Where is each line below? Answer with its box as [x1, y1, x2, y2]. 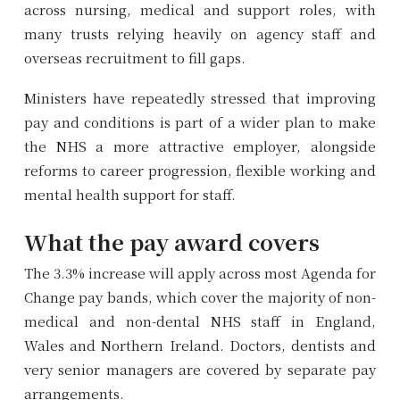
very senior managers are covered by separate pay [24, 359, 376, 379]
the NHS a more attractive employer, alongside [24, 136, 376, 155]
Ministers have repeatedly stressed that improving [24, 87, 376, 107]
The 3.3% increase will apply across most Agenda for [24, 262, 376, 282]
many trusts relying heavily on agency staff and [24, 23, 376, 43]
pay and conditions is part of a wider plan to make [24, 112, 376, 131]
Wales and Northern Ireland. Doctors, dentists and [24, 335, 376, 354]
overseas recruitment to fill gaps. [24, 47, 246, 67]
